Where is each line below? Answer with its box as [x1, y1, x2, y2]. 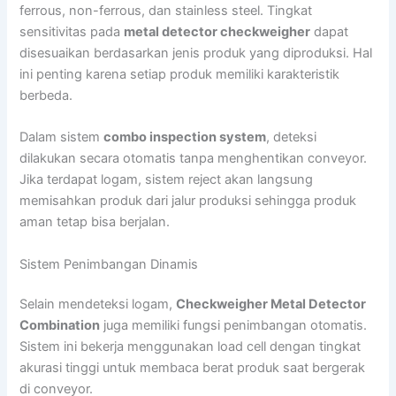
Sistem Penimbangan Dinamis [19, 255, 199, 272]
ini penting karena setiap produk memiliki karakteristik [19, 65, 340, 82]
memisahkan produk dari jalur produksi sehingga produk [19, 193, 357, 209]
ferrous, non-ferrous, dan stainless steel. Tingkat [19, 2, 313, 19]
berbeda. [19, 87, 73, 103]
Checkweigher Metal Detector [176, 296, 367, 313]
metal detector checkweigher [124, 23, 311, 40]
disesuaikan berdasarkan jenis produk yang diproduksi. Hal [19, 44, 373, 61]
